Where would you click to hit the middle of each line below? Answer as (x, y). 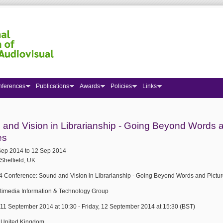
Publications (53, 86)
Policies (121, 86)
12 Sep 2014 (49, 151)
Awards (90, 86)
